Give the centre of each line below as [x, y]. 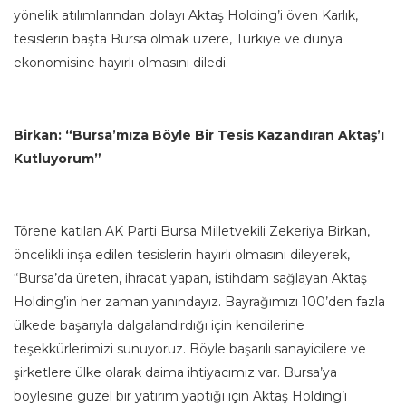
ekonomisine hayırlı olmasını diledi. [121, 63]
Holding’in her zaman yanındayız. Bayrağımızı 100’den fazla [199, 302]
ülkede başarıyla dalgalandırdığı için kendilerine [159, 326]
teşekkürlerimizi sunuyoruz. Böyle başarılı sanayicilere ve [190, 349]
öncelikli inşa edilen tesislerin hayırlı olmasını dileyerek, [182, 255]
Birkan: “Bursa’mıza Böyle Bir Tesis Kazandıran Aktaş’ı [199, 135]
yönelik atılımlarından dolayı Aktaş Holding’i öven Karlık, [186, 16]
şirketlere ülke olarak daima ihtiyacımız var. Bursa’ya [175, 373]
